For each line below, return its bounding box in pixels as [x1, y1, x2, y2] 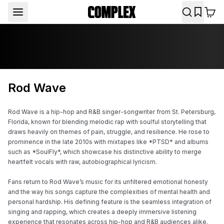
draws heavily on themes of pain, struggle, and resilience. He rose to [8, 128, 209, 135]
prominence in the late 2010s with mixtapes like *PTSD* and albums [8, 138, 208, 145]
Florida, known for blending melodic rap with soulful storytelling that [8, 118, 206, 125]
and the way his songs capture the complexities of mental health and [8, 188, 210, 195]
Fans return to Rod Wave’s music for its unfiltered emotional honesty [8, 178, 208, 185]
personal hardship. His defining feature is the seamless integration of [8, 198, 211, 205]
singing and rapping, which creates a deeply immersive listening [8, 208, 196, 215]
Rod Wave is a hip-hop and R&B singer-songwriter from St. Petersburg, [8, 108, 215, 115]
